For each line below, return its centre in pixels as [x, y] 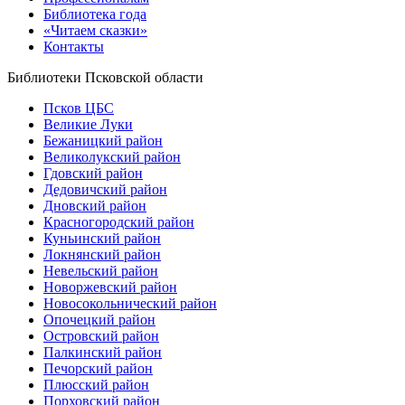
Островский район [101, 335]
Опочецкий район [99, 319]
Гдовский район [93, 173]
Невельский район [101, 270]
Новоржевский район [110, 287]
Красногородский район [119, 221]
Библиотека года [95, 14]
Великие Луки [88, 124]
